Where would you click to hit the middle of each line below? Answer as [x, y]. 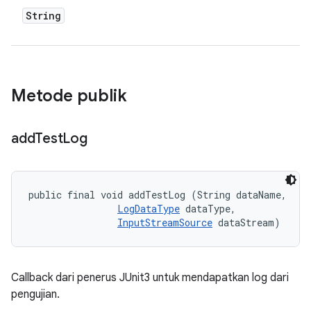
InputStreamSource [165, 222]
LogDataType [149, 209]
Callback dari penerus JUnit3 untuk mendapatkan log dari [150, 278]
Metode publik [69, 96]
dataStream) [246, 222]
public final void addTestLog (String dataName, [160, 195]
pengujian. [35, 294]
